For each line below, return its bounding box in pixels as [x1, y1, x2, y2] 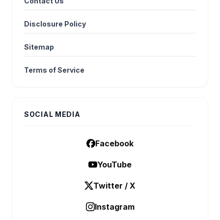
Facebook [95, 138, 134, 149]
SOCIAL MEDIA [24, 110, 81, 119]
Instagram [94, 202, 135, 212]
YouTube [97, 160, 132, 170]
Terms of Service [24, 66, 84, 75]
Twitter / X [93, 181, 136, 191]
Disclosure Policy [24, 20, 86, 28]
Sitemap [24, 43, 54, 52]
